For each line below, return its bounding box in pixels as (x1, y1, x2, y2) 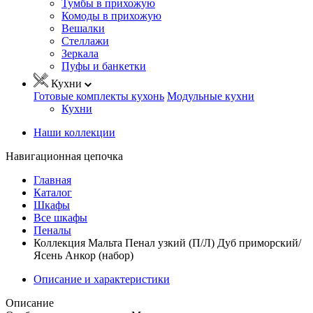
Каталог (34, 186, 72, 198)
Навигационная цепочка (6, 150, 123, 162)
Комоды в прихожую (61, 9, 161, 22)
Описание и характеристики (34, 272, 170, 285)
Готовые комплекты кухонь (34, 89, 164, 102)
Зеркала (61, 47, 99, 59)
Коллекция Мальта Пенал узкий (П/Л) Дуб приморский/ (34, 236, 301, 249)
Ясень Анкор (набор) (34, 249, 133, 261)
